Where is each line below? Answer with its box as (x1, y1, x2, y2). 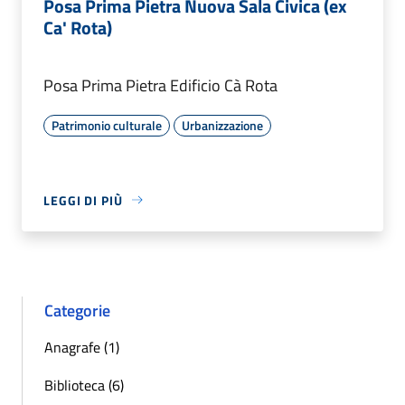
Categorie (44, 297, 110, 323)
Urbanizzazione (182, 115, 263, 135)
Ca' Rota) (43, 13, 112, 42)
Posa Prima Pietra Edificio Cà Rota (43, 72, 278, 98)
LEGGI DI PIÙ (43, 190, 123, 210)
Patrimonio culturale (52, 115, 162, 135)
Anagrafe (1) (44, 335, 119, 358)
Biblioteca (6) (44, 373, 124, 396)
